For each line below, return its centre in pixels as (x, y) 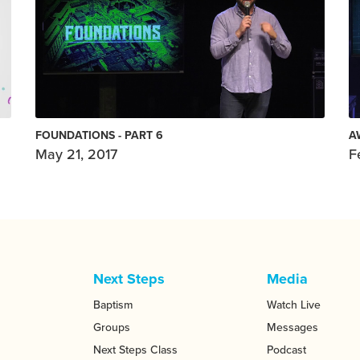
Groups (112, 327)
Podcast (286, 350)
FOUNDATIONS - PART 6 (99, 136)
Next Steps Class (136, 350)
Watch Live (293, 305)
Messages (292, 327)
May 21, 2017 (76, 155)
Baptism (113, 305)
